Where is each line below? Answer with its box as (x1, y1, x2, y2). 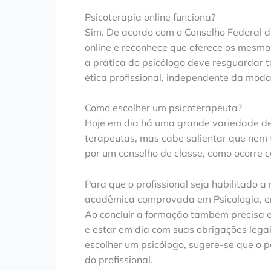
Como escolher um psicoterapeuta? (85, 102, 242, 114)
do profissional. (85, 253, 153, 266)
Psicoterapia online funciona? (85, 10, 215, 23)
